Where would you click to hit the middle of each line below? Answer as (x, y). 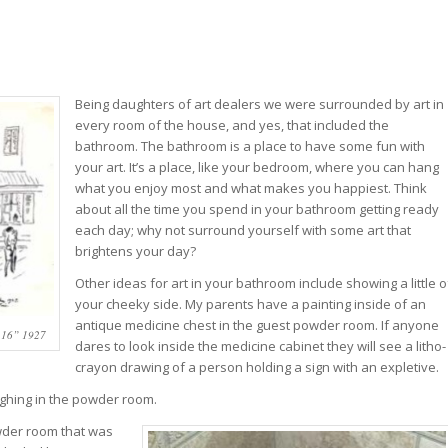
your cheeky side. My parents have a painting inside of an (250, 304)
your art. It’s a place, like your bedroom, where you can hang (257, 167)
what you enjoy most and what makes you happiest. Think (251, 188)
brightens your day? (135, 251)
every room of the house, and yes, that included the (232, 125)
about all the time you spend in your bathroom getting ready (257, 209)
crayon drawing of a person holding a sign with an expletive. (257, 367)
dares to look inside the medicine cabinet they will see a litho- (260, 346)
